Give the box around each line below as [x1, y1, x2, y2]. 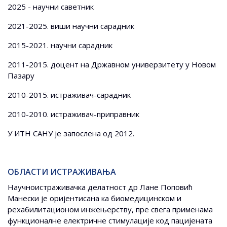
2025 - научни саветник [8, 2, 94, 12]
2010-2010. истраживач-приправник [8, 109, 139, 120]
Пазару [8, 70, 34, 81]
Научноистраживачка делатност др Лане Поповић [8, 182, 193, 193]
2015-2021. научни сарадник [8, 40, 115, 51]
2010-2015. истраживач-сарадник [8, 90, 131, 100]
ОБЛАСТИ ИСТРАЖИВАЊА [8, 166, 116, 178]
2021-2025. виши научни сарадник [8, 21, 134, 31]
